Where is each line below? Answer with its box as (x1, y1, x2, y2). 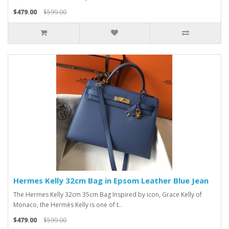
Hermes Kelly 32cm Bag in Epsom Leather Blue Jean (13, 175, 209, 186)
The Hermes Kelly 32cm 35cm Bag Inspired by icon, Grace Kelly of (13, 190, 202, 199)
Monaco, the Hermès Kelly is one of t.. (13, 200, 122, 209)
